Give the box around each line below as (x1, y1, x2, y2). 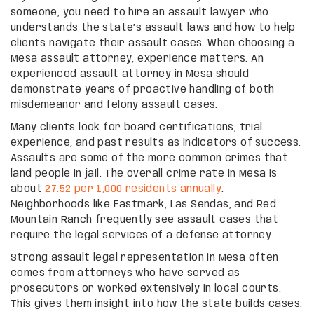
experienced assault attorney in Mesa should (11, 69, 250, 79)
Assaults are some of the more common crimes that (11, 153, 289, 163)
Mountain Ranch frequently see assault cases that (11, 214, 279, 225)
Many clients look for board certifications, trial (11, 122, 263, 132)
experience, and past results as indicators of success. (11, 137, 301, 148)
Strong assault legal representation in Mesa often (11, 252, 279, 263)
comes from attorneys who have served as (11, 268, 240, 278)
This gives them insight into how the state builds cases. (11, 299, 303, 309)
